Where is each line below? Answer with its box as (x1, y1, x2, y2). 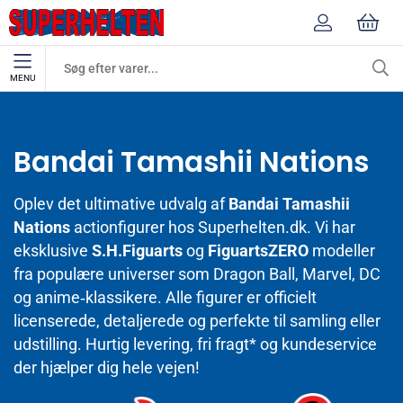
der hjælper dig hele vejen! (13, 359, 200, 377)
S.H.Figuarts (92, 242, 183, 260)
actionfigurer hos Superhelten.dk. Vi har (70, 219, 355, 237)
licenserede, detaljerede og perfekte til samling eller (13, 312, 381, 330)
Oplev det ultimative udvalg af (13, 195, 228, 213)
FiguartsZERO (208, 242, 309, 260)
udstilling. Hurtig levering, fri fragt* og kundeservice (13, 336, 377, 354)
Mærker (25, 98, 60, 111)
